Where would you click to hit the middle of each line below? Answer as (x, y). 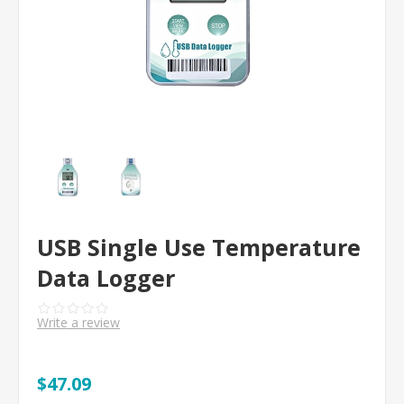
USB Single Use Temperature (199, 247)
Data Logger (106, 278)
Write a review (78, 322)
